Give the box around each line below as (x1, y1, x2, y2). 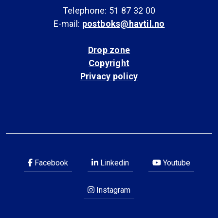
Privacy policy (80, 71, 138, 81)
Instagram (94, 185, 130, 195)
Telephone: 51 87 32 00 (63, 5, 155, 16)
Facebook (33, 158, 68, 167)
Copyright (89, 57, 129, 68)
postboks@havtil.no (82, 18, 165, 29)
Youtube (161, 158, 190, 167)
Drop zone (88, 44, 130, 55)
